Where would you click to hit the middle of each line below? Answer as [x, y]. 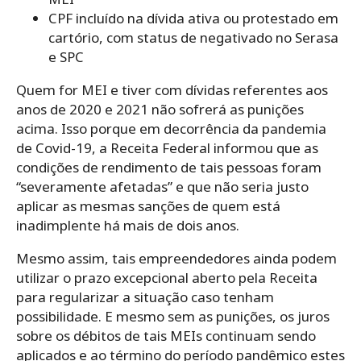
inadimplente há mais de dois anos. [128, 226]
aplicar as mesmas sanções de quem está [148, 206]
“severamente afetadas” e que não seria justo [162, 187]
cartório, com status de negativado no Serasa [193, 38]
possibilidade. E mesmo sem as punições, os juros [173, 317]
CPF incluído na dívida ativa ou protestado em [193, 19]
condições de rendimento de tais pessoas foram [169, 168]
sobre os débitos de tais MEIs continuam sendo [166, 336]
